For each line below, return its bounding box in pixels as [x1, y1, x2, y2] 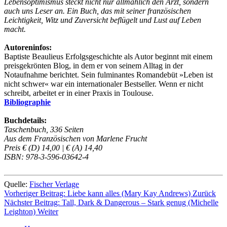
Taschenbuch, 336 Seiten [4, 125, 88, 134]
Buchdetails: [4, 116, 47, 125]
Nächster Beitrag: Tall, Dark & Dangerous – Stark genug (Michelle [4, 198, 218, 207]
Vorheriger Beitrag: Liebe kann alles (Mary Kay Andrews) [4, 188, 193, 198]
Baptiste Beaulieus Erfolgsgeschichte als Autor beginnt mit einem [4, 52, 212, 61]
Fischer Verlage [29, 179, 79, 188]
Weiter [37, 207, 58, 216]
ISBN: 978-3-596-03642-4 [4, 152, 91, 161]
